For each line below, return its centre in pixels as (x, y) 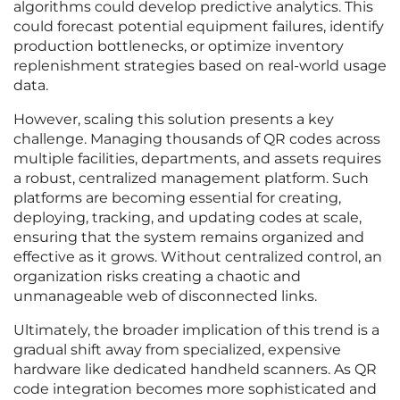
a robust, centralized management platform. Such (191, 179)
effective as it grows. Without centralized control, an (198, 257)
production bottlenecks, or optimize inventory (179, 46)
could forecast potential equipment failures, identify (199, 27)
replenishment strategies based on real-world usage (200, 66)
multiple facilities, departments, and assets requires (197, 159)
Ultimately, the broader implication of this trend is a (196, 330)
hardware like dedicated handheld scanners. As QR (195, 370)
